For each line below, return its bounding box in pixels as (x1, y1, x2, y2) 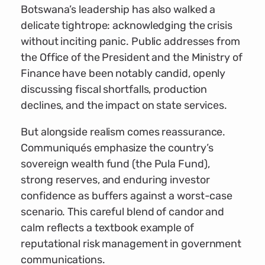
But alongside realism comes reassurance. (21, 125, 226, 139)
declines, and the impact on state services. (21, 99, 227, 112)
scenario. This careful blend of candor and (21, 205, 225, 219)
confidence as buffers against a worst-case (21, 189, 233, 203)
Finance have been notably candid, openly (21, 67, 226, 80)
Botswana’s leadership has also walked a (21, 3, 216, 17)
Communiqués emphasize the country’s (21, 141, 214, 155)
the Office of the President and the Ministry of (21, 51, 243, 64)
